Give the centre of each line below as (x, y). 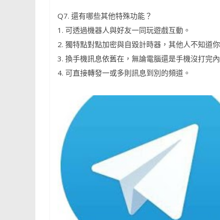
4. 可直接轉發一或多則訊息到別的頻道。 (124, 73)
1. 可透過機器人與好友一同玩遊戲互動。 (124, 30)
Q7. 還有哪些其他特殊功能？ (105, 16)
